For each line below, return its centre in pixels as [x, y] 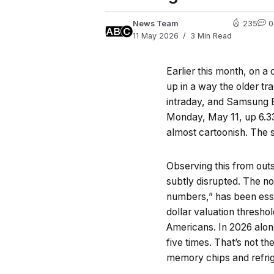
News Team [156, 24]
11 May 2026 [156, 36]
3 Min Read [210, 36]
